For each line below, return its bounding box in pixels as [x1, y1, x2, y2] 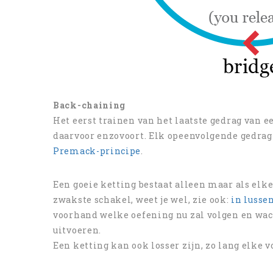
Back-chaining [53, 99, 126, 111]
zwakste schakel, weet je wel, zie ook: [53, 194, 232, 205]
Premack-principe [53, 145, 141, 157]
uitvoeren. [53, 224, 101, 236]
